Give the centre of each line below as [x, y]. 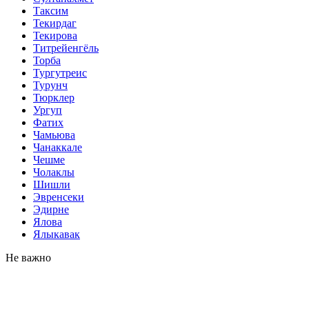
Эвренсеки [59, 197]
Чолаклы [54, 172]
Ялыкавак [57, 234]
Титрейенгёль [66, 48]
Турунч [50, 85]
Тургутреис [60, 72]
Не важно [28, 257]
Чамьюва [54, 134]
